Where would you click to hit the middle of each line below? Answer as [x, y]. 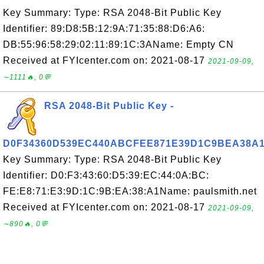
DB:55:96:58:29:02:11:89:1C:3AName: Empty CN [118, 44]
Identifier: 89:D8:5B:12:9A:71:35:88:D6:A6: [104, 29]
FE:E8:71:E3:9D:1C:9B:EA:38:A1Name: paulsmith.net [130, 191]
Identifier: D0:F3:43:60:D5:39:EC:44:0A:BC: [106, 175]
